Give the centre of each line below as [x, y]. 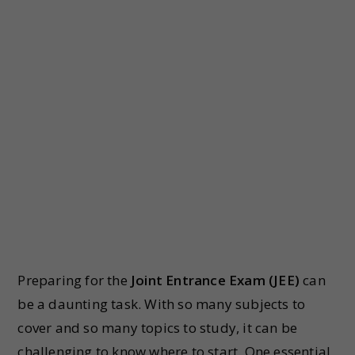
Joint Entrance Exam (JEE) [214, 280]
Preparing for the [73, 280]
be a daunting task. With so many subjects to [162, 304]
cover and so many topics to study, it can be [158, 328]
